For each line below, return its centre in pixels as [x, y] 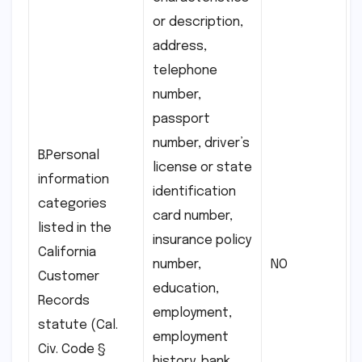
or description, [198, 23]
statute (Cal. [78, 326]
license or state [202, 168]
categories [72, 204]
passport [181, 120]
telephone [185, 71]
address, [180, 47]
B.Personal [69, 156]
